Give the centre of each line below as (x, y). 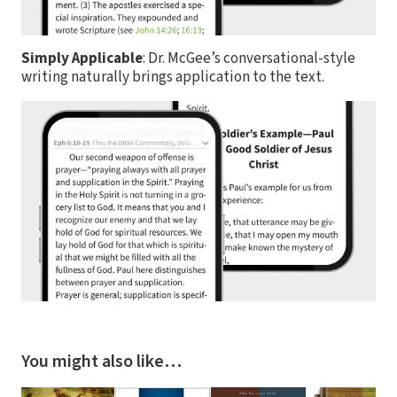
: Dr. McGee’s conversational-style (249, 58)
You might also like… (101, 362)
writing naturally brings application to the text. (173, 77)
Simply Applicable (82, 58)
